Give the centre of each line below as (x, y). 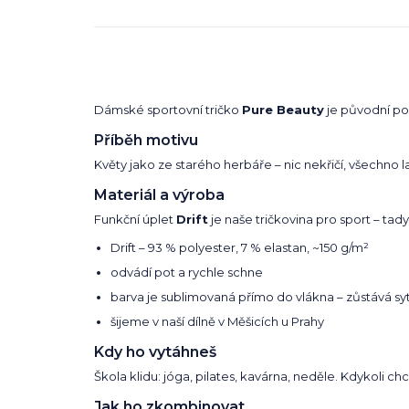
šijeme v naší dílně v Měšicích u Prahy (217, 322)
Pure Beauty (283, 110)
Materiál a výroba (159, 195)
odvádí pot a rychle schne (187, 273)
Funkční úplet (135, 220)
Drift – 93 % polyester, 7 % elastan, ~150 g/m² (240, 248)
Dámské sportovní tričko (168, 110)
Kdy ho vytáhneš (155, 352)
